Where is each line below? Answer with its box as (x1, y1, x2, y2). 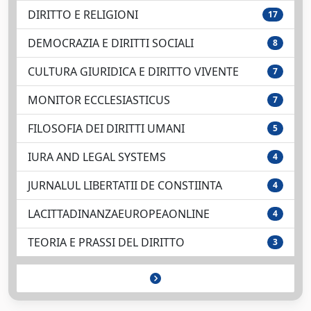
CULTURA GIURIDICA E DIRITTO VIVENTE (28, 64, 239, 79)
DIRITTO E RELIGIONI (28, 7, 138, 22)
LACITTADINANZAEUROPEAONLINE (28, 206, 210, 221)
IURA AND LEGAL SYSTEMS (28, 149, 166, 165)
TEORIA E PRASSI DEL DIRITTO (28, 235, 185, 250)
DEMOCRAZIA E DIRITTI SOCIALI (28, 35, 194, 51)
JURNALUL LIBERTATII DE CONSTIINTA (28, 178, 222, 193)
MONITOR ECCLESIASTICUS (28, 92, 170, 108)
